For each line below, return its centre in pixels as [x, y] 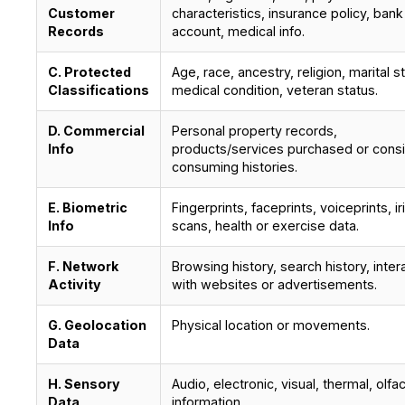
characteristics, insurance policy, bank [287, 13]
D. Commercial [96, 130]
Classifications [98, 89]
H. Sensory [84, 383]
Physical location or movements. [270, 325]
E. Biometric [87, 207]
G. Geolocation [97, 325]
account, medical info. [238, 31]
